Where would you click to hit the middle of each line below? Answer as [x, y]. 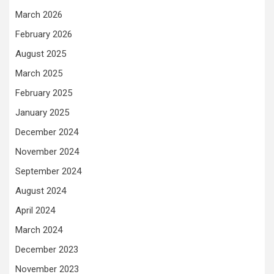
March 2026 [39, 15]
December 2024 [47, 132]
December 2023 [47, 250]
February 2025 [44, 93]
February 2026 [44, 34]
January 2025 [42, 113]
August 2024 [41, 191]
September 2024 [48, 171]
